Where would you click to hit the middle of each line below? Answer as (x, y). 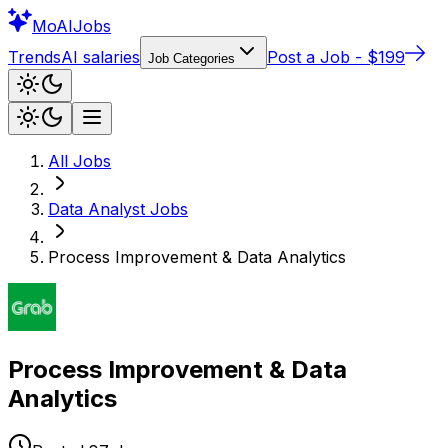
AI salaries (100, 57)
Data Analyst (96, 209)
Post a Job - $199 (336, 57)
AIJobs (83, 26)
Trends (34, 57)
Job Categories (191, 58)
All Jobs (79, 161)
